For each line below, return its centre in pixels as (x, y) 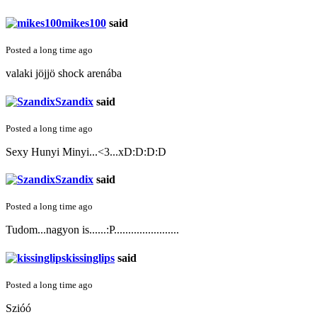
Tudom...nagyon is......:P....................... (92, 230)
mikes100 (84, 23)
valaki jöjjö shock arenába (64, 74)
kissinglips (90, 258)
